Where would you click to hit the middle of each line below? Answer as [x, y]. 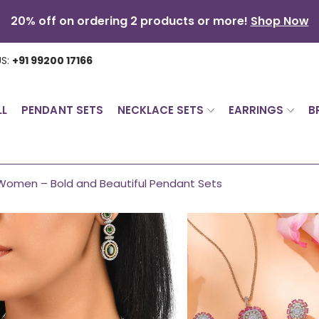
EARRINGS [256, 110]
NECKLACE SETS [161, 110]
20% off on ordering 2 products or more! [130, 21]
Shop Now [279, 21]
